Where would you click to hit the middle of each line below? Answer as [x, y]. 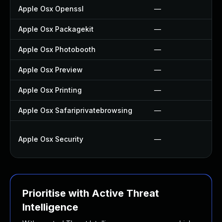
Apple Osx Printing [50, 90]
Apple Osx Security [51, 139]
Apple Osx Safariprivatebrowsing [75, 110]
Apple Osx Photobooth [57, 49]
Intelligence [50, 207]
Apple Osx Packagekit [56, 29]
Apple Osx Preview [51, 70]
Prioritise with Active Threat [91, 193]
